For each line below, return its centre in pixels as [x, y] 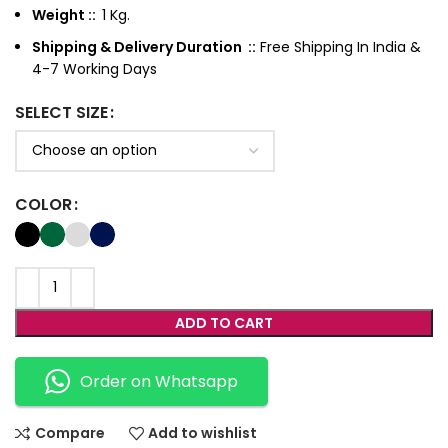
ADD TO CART [224, 322]
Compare [69, 433]
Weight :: [67, 14]
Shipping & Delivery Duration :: [144, 46]
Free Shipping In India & [338, 46]
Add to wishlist [203, 433]
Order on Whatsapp [159, 381]
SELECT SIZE [61, 112]
